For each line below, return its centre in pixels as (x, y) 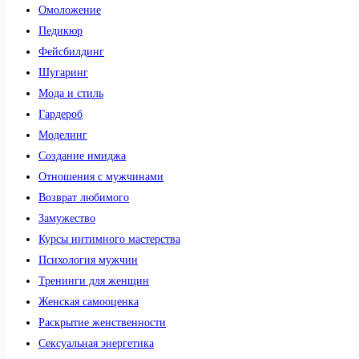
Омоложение (70, 10)
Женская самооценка (89, 302)
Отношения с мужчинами (101, 177)
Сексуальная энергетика (96, 343)
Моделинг (63, 135)
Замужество (67, 218)
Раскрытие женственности (102, 323)
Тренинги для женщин (94, 281)
